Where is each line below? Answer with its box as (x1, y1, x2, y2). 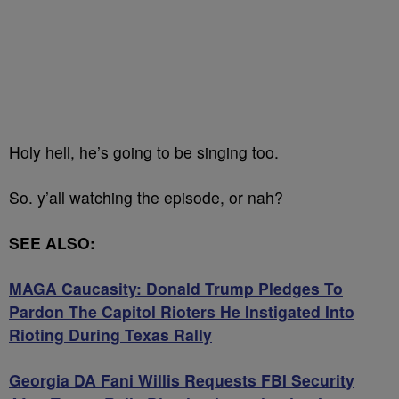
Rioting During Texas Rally (9, 323, 212, 346)
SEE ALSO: (9, 232, 95, 254)
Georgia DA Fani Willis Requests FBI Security (9, 369, 354, 391)
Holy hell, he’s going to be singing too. (9, 141, 279, 163)
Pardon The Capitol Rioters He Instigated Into (9, 300, 354, 322)
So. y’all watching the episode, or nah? (9, 186, 283, 208)
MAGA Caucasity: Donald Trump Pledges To (9, 277, 343, 299)
